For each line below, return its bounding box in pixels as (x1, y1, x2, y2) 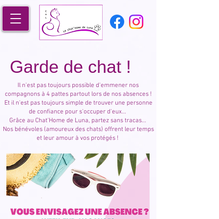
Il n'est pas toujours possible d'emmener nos (18, 82, 139, 89)
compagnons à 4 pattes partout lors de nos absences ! (5, 90, 152, 98)
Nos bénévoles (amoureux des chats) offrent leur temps (2, 126, 154, 133)
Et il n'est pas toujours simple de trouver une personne (4, 99, 153, 107)
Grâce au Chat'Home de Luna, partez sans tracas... (9, 117, 148, 125)
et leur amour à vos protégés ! (37, 134, 120, 142)
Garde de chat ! (10, 57, 131, 77)
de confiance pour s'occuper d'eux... (29, 108, 128, 116)
